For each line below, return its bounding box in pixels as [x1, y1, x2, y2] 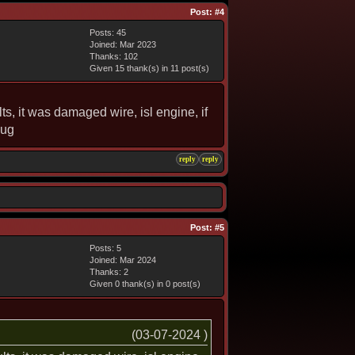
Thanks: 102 [90, 52, 138, 61]
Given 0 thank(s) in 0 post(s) [90, 279, 200, 288]
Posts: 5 [90, 243, 121, 253]
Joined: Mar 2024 [90, 255, 156, 265]
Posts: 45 [90, 28, 126, 37]
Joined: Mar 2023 [90, 40, 156, 49]
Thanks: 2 [90, 267, 128, 277]
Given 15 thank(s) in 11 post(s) [90, 63, 209, 73]
